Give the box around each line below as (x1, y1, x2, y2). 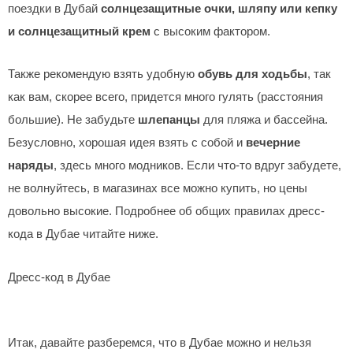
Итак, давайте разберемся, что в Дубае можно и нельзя (8, 336, 311, 350)
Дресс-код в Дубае (8, 270, 110, 284)
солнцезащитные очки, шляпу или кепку (101, 2, 337, 15)
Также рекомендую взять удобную (8, 68, 198, 81)
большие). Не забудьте (8, 113, 138, 127)
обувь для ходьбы (198, 68, 307, 81)
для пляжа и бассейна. (200, 113, 328, 127)
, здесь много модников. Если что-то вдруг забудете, (54, 159, 341, 173)
